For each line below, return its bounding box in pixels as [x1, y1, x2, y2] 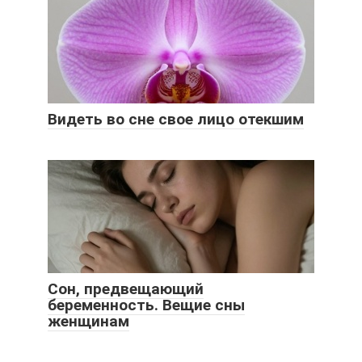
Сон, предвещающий [48, 279, 204, 298]
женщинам [48, 311, 129, 330]
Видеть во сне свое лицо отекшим [48, 109, 304, 128]
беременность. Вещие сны [48, 295, 245, 314]
